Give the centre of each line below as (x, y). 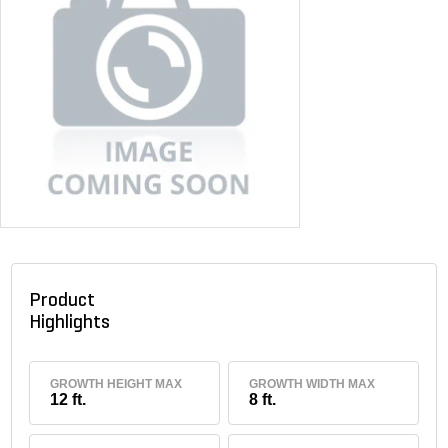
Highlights (74, 324)
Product (62, 302)
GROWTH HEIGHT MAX (116, 384)
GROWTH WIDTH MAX (311, 384)
